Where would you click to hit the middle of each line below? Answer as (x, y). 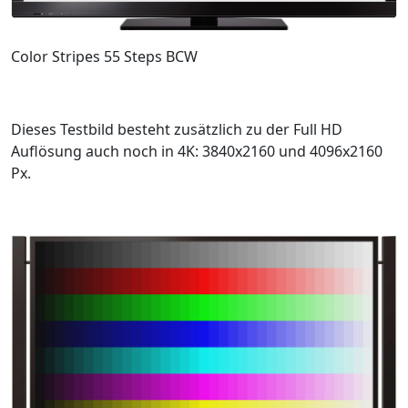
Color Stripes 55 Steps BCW (104, 56)
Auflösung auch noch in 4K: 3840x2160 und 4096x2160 (197, 151)
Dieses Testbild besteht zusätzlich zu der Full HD (177, 129)
